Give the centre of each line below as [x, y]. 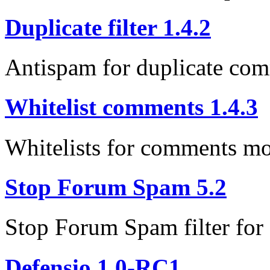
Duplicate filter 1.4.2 [108, 27]
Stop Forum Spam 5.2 [116, 187]
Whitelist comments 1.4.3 [131, 107]
